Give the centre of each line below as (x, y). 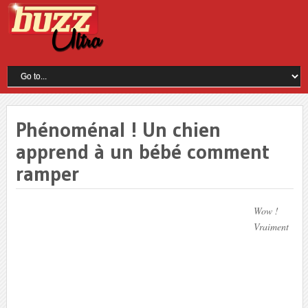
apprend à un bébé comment (142, 151)
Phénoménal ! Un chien (118, 129)
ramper (47, 173)
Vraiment (271, 226)
